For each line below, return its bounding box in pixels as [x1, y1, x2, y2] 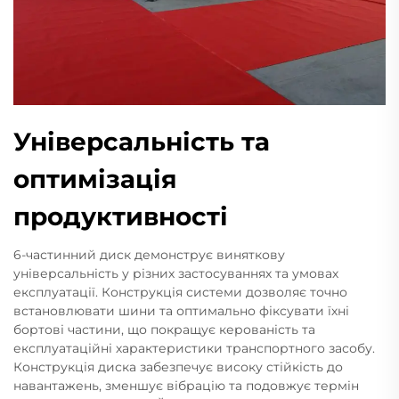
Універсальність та [13, 126, 270, 157]
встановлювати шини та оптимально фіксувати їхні [13, 303, 349, 319]
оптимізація [13, 164, 177, 194]
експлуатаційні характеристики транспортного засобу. [13, 340, 375, 356]
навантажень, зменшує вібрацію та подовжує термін [13, 378, 359, 394]
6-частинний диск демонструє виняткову [13, 247, 285, 263]
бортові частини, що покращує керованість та [13, 322, 315, 338]
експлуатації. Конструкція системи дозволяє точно [13, 284, 347, 300]
